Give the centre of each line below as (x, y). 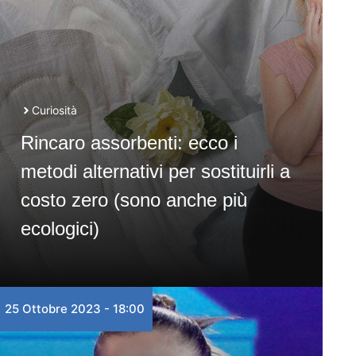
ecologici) (60, 228)
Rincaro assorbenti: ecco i (129, 143)
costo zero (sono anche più (133, 200)
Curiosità (54, 110)
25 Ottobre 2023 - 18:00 (74, 309)
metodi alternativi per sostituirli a (155, 171)
